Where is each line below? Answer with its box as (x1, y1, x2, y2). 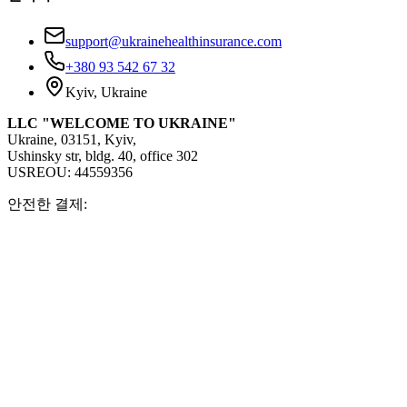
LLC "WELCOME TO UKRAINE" (7, 115, 236, 132)
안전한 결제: (7, 196, 87, 213)
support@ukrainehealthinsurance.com (65, 34, 282, 50)
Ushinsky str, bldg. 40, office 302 (7, 148, 198, 164)
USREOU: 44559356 (7, 164, 133, 181)
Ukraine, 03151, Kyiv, (7, 132, 136, 148)
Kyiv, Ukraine (65, 84, 147, 101)
